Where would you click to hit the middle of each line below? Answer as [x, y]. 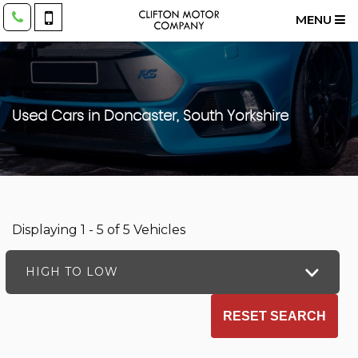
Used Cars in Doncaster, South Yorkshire [150, 117]
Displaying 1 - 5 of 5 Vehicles [99, 230]
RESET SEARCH [274, 316]
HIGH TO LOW [72, 272]
